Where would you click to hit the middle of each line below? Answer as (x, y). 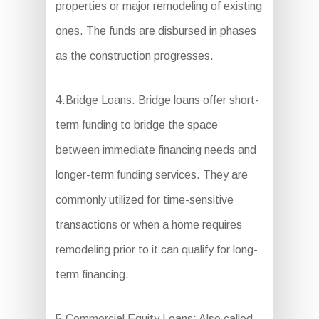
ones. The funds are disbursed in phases (156, 31)
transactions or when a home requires (148, 225)
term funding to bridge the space (136, 125)
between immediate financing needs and (156, 150)
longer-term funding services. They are (151, 175)
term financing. (92, 275)
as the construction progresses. (134, 56)
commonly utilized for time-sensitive (144, 200)
